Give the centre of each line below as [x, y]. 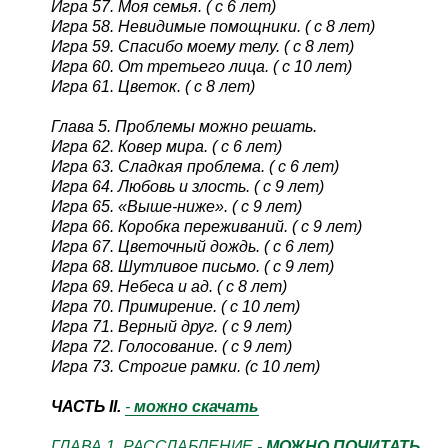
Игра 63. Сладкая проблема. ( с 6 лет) [194, 166]
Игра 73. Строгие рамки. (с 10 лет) [185, 366]
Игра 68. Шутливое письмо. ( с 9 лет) [192, 266]
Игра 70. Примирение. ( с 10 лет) [175, 306]
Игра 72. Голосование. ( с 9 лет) [171, 346]
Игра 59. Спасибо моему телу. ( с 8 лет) [202, 46]
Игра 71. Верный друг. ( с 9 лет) [171, 326]
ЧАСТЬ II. [85, 406]
